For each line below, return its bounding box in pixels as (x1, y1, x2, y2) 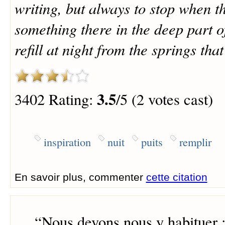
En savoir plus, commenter (14, 171, 146, 183)
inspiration (43, 134, 91, 150)
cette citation (146, 171, 207, 183)
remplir (179, 134, 211, 150)
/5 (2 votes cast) (116, 89, 213, 110)
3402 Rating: (14, 89, 97, 110)
